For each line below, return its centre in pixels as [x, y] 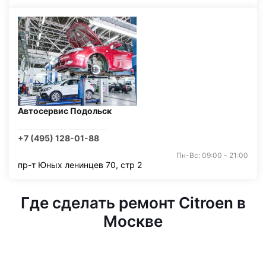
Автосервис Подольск [65, 111]
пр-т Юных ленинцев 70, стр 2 [80, 165]
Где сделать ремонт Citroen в [133, 203]
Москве [133, 221]
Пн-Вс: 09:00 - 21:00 [212, 155]
